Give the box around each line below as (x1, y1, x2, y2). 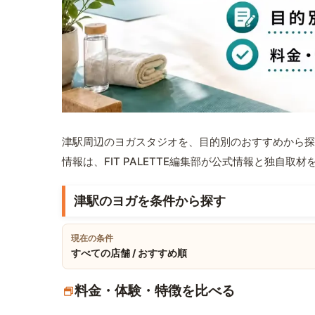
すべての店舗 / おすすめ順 (71, 247, 187, 259)
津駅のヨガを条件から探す (74, 193, 226, 209)
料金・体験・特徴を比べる (75, 283, 235, 300)
